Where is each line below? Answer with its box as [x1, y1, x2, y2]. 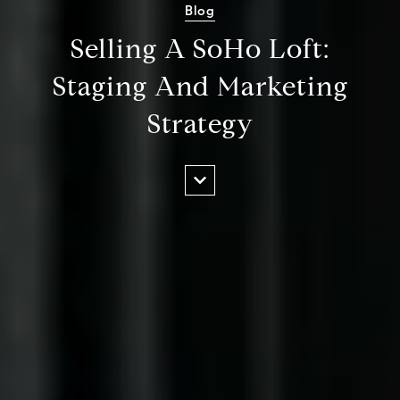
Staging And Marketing [52, 70, 348, 103]
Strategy [146, 107, 254, 140]
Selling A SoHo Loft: [71, 32, 329, 65]
